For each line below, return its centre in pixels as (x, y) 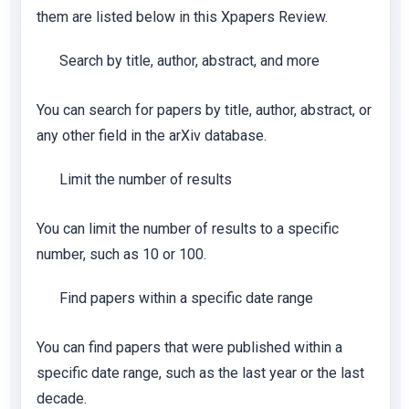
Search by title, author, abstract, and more (189, 61)
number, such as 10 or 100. (121, 254)
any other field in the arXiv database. (152, 136)
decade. (62, 399)
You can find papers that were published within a (189, 347)
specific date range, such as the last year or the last (200, 373)
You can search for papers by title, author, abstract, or (204, 110)
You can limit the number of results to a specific (188, 229)
